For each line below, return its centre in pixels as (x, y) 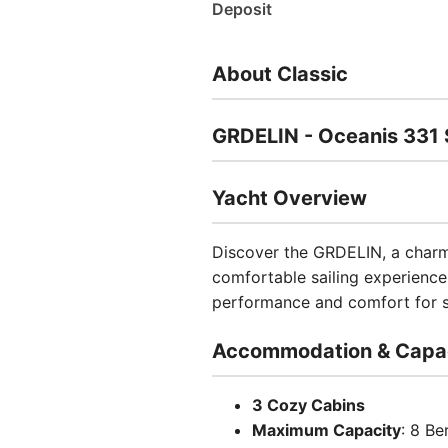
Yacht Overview (289, 198)
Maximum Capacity (326, 430)
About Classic (280, 74)
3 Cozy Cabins (308, 405)
